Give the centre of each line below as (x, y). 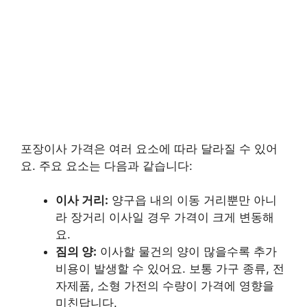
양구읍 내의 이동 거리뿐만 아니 (193, 200)
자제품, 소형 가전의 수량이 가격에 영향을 (165, 286)
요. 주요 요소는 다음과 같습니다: (107, 165)
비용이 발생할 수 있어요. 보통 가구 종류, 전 (170, 269)
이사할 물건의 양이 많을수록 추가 (187, 251)
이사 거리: (82, 200)
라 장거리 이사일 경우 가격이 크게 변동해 (165, 217)
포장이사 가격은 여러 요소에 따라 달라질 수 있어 (149, 148)
